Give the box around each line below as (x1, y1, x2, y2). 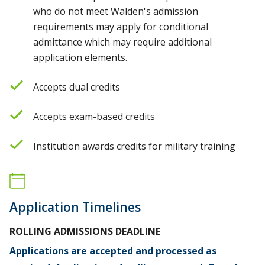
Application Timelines (9, 198, 141, 215)
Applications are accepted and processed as (9, 244, 216, 257)
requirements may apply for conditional (33, 20, 208, 33)
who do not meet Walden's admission (33, 4, 198, 18)
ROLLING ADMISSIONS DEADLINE (9, 224, 160, 238)
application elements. (33, 50, 127, 64)
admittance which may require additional (33, 35, 212, 49)
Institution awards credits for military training (33, 139, 235, 153)
